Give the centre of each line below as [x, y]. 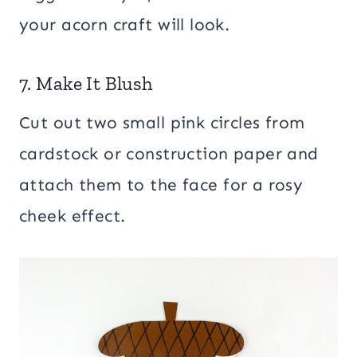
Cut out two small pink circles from [162, 122]
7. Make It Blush [86, 83]
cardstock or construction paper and [169, 153]
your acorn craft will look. [125, 24]
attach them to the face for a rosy [161, 184]
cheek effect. [73, 216]
